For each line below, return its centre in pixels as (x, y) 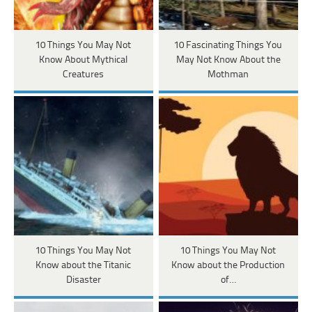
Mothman (228, 75)
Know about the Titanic (84, 266)
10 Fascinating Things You (228, 46)
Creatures (84, 75)
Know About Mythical (84, 61)
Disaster (83, 281)
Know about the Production (228, 266)
